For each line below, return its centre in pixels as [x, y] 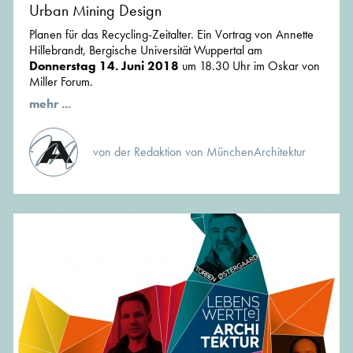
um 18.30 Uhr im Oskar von [249, 66]
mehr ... [50, 104]
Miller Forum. [61, 82]
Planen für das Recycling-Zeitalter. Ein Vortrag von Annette [171, 35]
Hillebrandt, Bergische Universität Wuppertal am [146, 50]
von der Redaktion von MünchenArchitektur [199, 152]
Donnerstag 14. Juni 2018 [104, 66]
